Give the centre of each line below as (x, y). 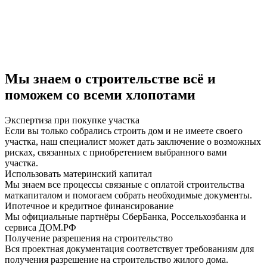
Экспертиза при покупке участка (72, 120)
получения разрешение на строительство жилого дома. (117, 259)
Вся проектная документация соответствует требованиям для (129, 249)
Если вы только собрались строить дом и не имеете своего (124, 131)
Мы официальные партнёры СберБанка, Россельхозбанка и (125, 216)
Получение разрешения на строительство (89, 238)
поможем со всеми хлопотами (100, 94)
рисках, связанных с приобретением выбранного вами (116, 152)
